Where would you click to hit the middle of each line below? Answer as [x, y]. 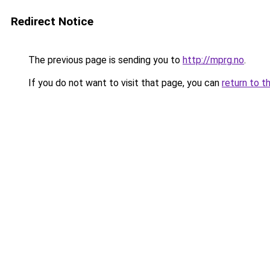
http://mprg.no [213, 60]
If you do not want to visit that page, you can [124, 83]
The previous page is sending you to [104, 60]
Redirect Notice [52, 21]
